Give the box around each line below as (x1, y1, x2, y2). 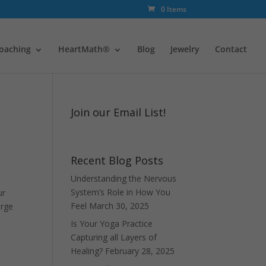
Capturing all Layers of (71, 232, 157, 243)
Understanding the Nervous (71, 173, 177, 184)
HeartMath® (58, 43, 110, 55)
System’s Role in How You (71, 186, 171, 198)
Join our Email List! (71, 105, 166, 119)
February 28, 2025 (105, 245, 175, 256)
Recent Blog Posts (71, 153, 164, 167)
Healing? (71, 245, 103, 256)
